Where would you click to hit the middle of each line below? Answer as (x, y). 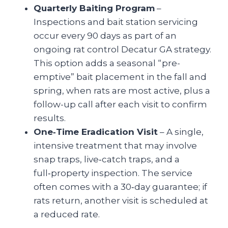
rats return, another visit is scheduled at (121, 200)
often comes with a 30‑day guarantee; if (120, 187)
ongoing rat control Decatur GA (103, 49)
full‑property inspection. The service (113, 173)
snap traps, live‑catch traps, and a (107, 159)
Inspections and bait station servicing (116, 22)
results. (50, 118)
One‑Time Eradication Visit (96, 132)
